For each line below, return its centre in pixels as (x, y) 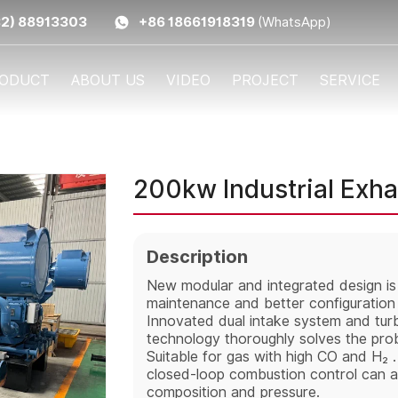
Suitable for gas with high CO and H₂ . (271, 357)
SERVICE (350, 80)
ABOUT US (108, 80)
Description (197, 257)
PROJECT (265, 80)
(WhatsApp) (295, 22)
